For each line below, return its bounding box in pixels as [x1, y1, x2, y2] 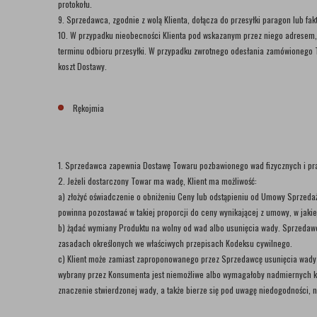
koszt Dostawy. [58, 60, 107, 72]
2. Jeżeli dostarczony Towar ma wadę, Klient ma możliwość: [58, 175, 257, 187]
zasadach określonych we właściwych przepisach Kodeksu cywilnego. [58, 237, 292, 249]
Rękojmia [71, 102, 104, 114]
